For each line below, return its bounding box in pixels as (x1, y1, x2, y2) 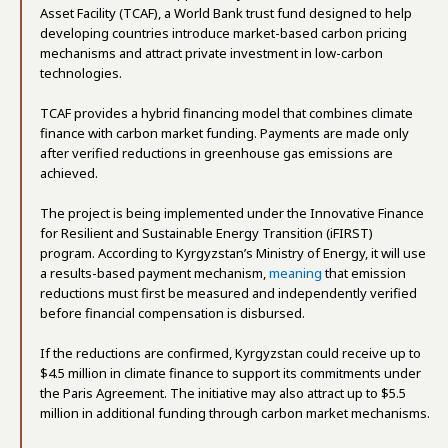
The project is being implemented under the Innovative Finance (40, 204, 424, 222)
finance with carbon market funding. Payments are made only (40, 124, 409, 142)
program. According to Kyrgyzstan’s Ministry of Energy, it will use (40, 244, 426, 262)
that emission (322, 264, 406, 282)
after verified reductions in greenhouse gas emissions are (40, 144, 393, 162)
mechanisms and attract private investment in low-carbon (40, 44, 383, 62)
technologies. (40, 64, 122, 82)
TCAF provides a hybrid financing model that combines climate (40, 104, 413, 122)
